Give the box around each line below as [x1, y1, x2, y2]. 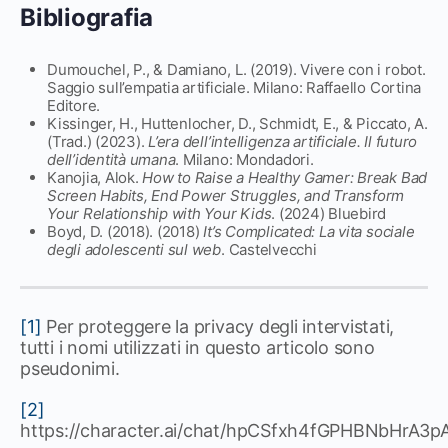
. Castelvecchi [221, 240, 317, 259]
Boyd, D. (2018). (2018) [47, 222, 204, 241]
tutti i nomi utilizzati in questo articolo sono [20, 337, 375, 358]
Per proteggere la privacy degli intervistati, [41, 316, 395, 337]
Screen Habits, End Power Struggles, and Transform [47, 186, 405, 205]
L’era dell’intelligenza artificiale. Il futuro [148, 132, 418, 151]
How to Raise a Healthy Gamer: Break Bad [142, 168, 428, 187]
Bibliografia [20, 3, 154, 32]
